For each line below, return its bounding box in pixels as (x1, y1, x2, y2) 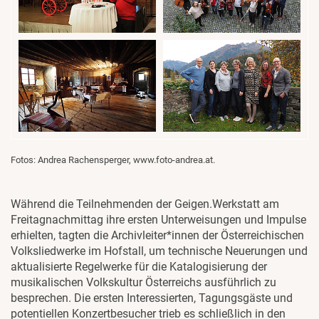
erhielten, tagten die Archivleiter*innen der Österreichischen (11, 229, 304, 243)
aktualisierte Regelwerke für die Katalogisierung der (11, 260, 267, 274)
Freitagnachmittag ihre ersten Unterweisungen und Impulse (11, 213, 306, 227)
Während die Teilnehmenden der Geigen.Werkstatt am (11, 197, 279, 211)
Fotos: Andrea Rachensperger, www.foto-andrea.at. (11, 155, 215, 166)
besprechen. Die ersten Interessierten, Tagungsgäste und (11, 291, 293, 305)
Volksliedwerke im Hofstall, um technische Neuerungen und (11, 244, 308, 258)
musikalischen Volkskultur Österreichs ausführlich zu (11, 276, 276, 290)
